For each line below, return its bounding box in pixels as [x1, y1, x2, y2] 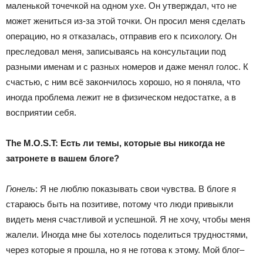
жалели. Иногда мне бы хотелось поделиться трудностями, [6, 229, 248, 240]
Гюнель [6, 183, 35, 194]
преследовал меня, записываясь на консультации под [6, 46, 226, 56]
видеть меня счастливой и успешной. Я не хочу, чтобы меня [6, 214, 250, 224]
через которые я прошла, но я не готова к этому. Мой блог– [6, 244, 244, 255]
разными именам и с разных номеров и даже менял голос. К [6, 61, 248, 72]
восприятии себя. [6, 107, 76, 117]
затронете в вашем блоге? [6, 153, 119, 163]
